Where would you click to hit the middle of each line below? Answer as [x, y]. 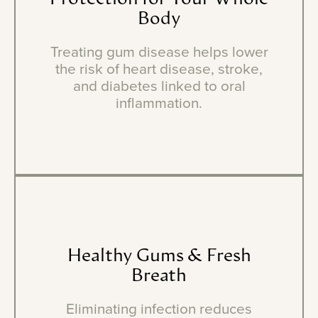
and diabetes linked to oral [159, 87]
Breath [159, 277]
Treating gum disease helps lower [159, 53]
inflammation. [159, 104]
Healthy [100, 257]
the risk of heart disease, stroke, [159, 70]
